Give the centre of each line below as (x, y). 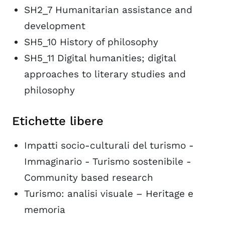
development (55, 26)
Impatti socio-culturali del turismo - (109, 145)
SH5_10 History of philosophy (91, 42)
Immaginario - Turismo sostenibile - (108, 161)
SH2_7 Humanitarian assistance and (108, 10)
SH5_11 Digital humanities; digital (100, 58)
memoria (45, 210)
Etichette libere (58, 121)
